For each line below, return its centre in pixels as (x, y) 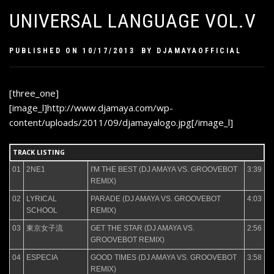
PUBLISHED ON (46, 51)
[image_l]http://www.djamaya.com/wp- (91, 108)
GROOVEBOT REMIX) (128, 239)
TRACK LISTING (39, 152)
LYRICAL (42, 198)
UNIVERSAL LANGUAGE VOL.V (133, 21)
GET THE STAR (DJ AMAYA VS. (143, 228)
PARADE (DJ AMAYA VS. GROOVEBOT (156, 198)
